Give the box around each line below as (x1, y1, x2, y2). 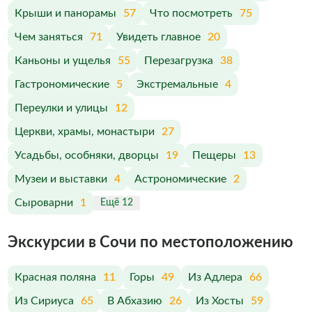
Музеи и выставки (14, 173, 107, 185)
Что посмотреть (149, 8, 233, 19)
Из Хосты (195, 295, 244, 306)
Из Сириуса (14, 295, 74, 306)
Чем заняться (14, 31, 83, 42)
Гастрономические (14, 79, 109, 90)
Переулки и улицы (14, 102, 108, 114)
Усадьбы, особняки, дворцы (14, 150, 159, 161)
